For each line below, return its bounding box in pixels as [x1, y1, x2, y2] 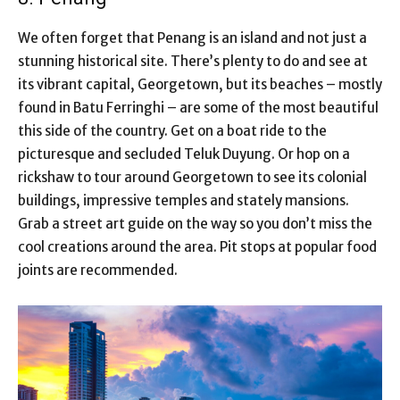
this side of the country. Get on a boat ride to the [18, 121, 327, 139]
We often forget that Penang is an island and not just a [18, 29, 367, 46]
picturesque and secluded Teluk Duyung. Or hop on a [18, 145, 350, 162]
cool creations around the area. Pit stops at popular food [18, 237, 377, 255]
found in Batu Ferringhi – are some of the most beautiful [18, 98, 379, 116]
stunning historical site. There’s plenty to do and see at [18, 52, 368, 70]
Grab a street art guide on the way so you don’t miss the [18, 214, 372, 232]
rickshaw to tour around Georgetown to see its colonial [18, 168, 367, 186]
